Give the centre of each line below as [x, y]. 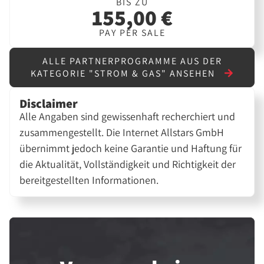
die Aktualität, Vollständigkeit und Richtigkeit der [128, 164]
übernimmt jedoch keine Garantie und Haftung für [131, 148]
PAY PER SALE [132, 32]
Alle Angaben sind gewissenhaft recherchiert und [128, 117]
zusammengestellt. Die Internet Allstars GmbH [122, 133]
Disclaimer [49, 104]
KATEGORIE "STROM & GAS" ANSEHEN [124, 74]
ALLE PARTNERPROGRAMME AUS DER [132, 61]
